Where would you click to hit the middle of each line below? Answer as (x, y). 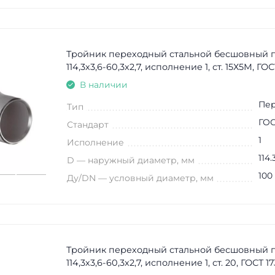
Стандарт (87, 125)
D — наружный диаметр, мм (130, 161)
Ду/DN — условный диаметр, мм (140, 178)
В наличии (103, 85)
